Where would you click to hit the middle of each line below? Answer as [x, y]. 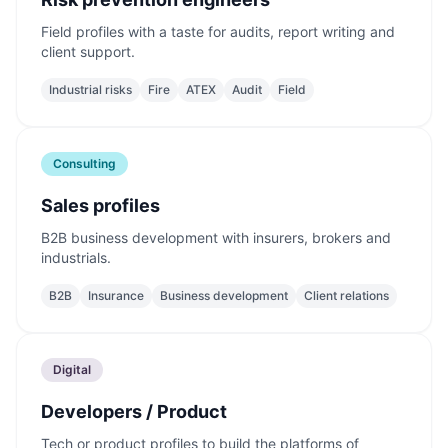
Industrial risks [90, 89]
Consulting [84, 163]
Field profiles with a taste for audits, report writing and [218, 31]
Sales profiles [100, 205]
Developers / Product [134, 411]
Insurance [116, 295]
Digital [72, 369]
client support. [88, 51]
